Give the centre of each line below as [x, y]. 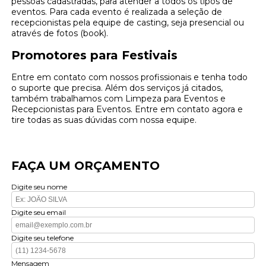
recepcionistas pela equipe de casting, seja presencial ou [128, 23]
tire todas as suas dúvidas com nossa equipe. [104, 120]
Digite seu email [39, 213]
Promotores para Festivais [95, 56]
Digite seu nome [39, 187]
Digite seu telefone [43, 238]
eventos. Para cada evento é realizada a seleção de [117, 12]
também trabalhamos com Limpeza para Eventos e [119, 99]
